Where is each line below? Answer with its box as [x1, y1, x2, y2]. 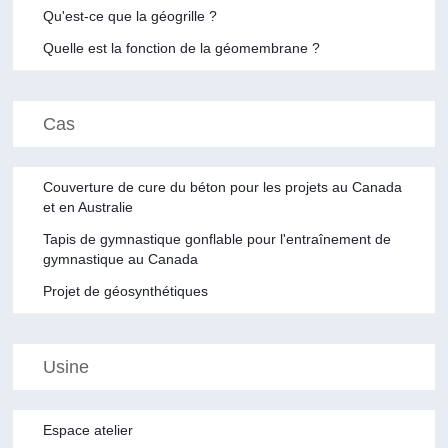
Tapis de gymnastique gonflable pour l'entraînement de [43, 230, 392, 247]
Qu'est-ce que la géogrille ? [43, 7, 218, 24]
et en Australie [43, 198, 134, 215]
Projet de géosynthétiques [43, 282, 209, 299]
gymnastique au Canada [43, 250, 199, 267]
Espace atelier [43, 421, 134, 438]
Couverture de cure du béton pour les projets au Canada [43, 178, 403, 195]
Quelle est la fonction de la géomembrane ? [43, 39, 321, 56]
